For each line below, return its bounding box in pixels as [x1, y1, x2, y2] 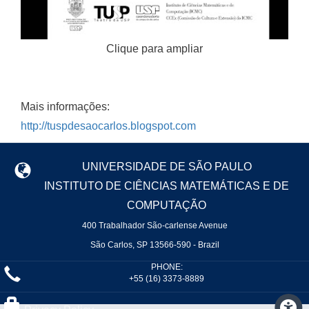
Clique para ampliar [106, 43, 203, 54]
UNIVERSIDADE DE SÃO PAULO [81, 161, 252, 172]
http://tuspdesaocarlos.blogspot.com [21, 120, 196, 132]
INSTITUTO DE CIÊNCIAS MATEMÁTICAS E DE [44, 180, 289, 192]
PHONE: [150, 262, 183, 272]
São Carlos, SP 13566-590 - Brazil [90, 240, 219, 250]
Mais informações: [21, 101, 112, 112]
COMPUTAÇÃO [127, 199, 206, 211]
